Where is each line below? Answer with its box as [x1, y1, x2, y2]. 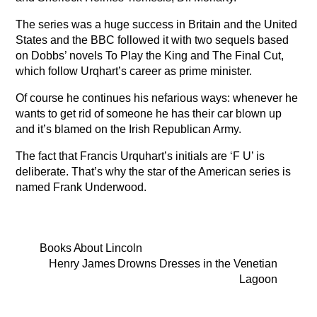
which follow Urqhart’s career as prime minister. [16, 65, 253, 78]
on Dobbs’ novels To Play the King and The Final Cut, [16, 50, 284, 62]
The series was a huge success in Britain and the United [16, 18, 298, 31]
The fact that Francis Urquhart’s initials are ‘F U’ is [16, 150, 265, 163]
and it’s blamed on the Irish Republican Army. [16, 123, 242, 136]
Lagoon [239, 273, 277, 286]
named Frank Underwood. [16, 181, 147, 194]
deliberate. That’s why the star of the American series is [16, 166, 292, 178]
